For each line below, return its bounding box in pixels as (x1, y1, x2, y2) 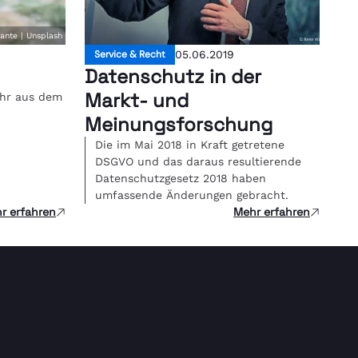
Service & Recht (94, 48, 165, 61)
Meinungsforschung (85, 112, 272, 137)
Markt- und (85, 88, 189, 113)
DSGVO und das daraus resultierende (95, 155, 301, 168)
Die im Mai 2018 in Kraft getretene (95, 138, 284, 151)
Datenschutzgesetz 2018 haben (95, 172, 266, 185)
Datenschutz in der (85, 64, 261, 89)
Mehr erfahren (233, 205, 310, 219)
